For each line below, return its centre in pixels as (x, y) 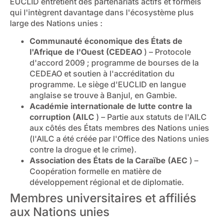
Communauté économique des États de (106, 41)
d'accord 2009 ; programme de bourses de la (114, 63)
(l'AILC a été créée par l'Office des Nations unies (119, 139)
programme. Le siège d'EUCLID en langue (108, 85)
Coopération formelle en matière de (95, 171)
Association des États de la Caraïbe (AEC (109, 161)
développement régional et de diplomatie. (107, 182)
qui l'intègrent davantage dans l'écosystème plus (102, 12)
